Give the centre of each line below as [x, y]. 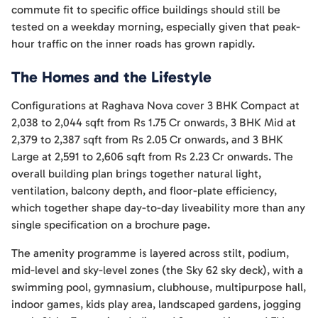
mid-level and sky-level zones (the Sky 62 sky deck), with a [157, 270]
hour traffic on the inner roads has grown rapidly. [133, 44]
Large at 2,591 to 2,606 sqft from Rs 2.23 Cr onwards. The [152, 157]
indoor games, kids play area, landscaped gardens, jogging [156, 304]
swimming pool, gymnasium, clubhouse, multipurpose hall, [159, 287]
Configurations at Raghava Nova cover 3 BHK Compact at [155, 105]
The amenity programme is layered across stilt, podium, [150, 253]
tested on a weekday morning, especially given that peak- [156, 27]
